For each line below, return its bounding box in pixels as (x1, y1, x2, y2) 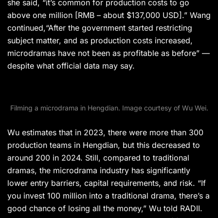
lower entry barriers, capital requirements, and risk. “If (7, 178, 206, 188)
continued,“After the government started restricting (7, 23, 192, 33)
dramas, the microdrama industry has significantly (7, 165, 190, 176)
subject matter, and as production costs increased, (7, 36, 193, 46)
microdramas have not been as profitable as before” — (7, 48, 210, 58)
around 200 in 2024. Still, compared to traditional (7, 153, 189, 163)
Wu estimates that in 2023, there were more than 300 (7, 127, 203, 138)
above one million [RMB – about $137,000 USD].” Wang (7, 10, 211, 20)
